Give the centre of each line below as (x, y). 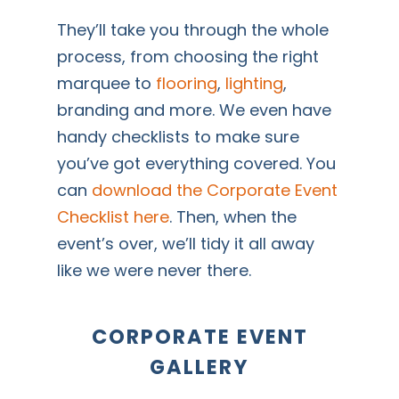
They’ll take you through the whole (193, 29)
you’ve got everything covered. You (197, 163)
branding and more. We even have (195, 110)
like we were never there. (155, 270)
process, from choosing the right (188, 56)
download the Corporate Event (215, 190)
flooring (187, 83)
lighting (255, 83)
